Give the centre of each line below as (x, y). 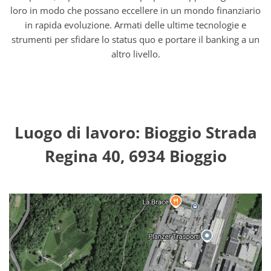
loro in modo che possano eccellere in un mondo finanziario (135, 10)
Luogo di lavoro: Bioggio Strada (135, 132)
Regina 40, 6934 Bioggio (135, 156)
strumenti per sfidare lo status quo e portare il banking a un (135, 39)
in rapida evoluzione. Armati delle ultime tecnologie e (135, 25)
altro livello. (135, 54)
